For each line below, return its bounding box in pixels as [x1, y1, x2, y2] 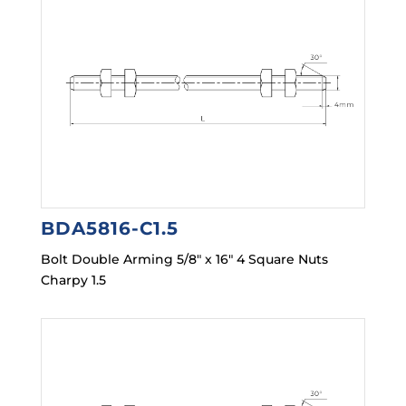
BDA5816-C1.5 [40, 217, 179, 240]
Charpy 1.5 [40, 272, 106, 289]
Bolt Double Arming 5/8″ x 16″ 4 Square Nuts [40, 251, 328, 268]
